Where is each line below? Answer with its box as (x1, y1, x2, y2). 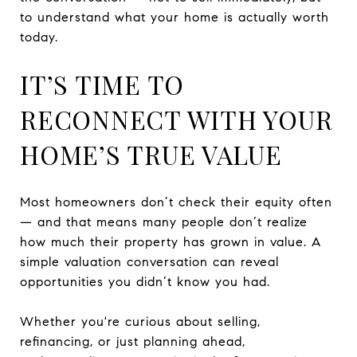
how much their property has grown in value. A (20, 233, 321, 249)
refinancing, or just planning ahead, (20, 333, 245, 349)
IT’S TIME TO (20, 66, 184, 101)
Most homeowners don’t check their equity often (20, 194, 332, 210)
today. (20, 29, 58, 45)
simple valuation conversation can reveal (20, 253, 279, 269)
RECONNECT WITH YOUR (20, 101, 333, 136)
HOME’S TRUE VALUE (20, 136, 282, 171)
